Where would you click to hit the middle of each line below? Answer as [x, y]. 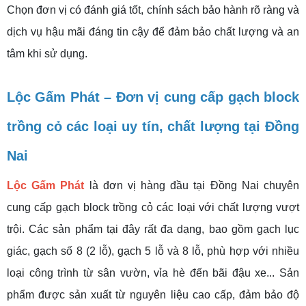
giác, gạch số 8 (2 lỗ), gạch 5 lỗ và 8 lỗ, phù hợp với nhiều [153, 251]
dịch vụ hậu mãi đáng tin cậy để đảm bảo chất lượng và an [153, 31]
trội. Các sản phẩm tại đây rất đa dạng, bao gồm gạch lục [153, 229]
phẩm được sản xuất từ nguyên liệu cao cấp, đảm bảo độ [153, 294]
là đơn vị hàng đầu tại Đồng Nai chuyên [192, 185]
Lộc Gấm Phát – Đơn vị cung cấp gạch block [153, 97]
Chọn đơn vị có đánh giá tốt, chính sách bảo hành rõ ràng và [153, 10]
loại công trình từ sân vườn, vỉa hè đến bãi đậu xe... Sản [153, 273]
